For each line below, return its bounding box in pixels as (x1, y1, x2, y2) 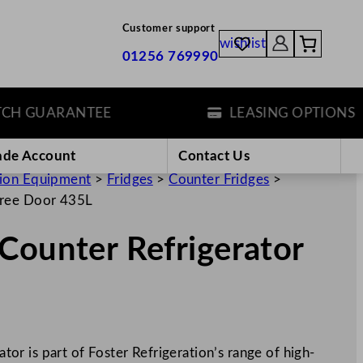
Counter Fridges (169, 172, 270, 186)
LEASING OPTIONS (203, 105, 329, 120)
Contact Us (178, 148, 250, 163)
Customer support (122, 23, 216, 34)
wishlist (219, 36, 267, 51)
